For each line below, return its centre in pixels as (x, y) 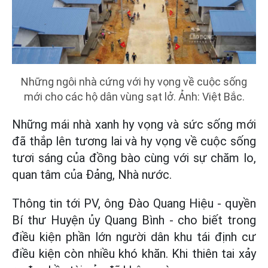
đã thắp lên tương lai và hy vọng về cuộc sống (134, 141)
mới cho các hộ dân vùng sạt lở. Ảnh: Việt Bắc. (134, 96)
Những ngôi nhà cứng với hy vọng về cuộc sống (134, 81)
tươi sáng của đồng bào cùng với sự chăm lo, (134, 158)
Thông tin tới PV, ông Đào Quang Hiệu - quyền (134, 203)
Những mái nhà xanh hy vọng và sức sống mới (134, 124)
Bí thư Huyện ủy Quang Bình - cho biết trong (134, 220)
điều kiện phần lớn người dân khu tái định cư (134, 237)
